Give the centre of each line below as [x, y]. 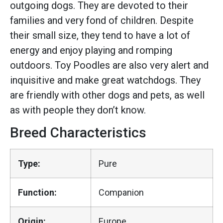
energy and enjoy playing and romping [91, 50]
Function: [37, 193]
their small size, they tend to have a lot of [100, 35]
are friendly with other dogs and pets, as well [107, 95]
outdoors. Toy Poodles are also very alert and [109, 65]
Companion [121, 193]
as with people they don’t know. [78, 110]
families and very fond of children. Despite [102, 20]
